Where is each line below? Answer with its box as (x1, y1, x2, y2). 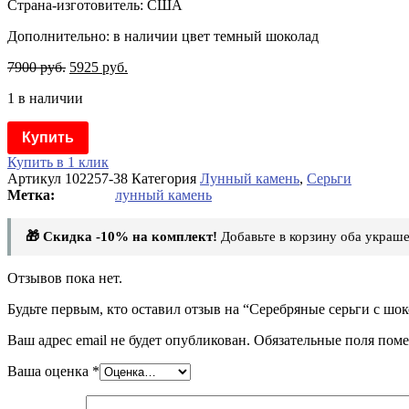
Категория (131, 170, 196, 186)
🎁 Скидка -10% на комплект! (26, 228, 217, 244)
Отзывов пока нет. (7, 269, 122, 286)
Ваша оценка (7, 362, 92, 379)
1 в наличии (7, 90, 83, 106)
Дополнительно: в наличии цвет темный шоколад (7, 28, 319, 44)
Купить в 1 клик (7, 153, 109, 170)
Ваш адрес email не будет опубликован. (7, 331, 250, 348)
